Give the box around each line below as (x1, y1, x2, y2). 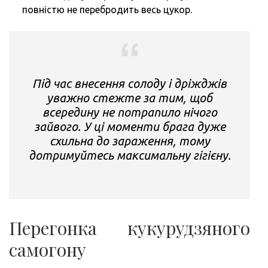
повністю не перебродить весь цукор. (22, 4, 192, 15)
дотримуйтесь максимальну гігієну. (28, 148, 231, 162)
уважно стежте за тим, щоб (47, 90, 212, 105)
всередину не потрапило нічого (42, 105, 217, 119)
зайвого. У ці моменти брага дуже (33, 119, 226, 133)
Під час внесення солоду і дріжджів (32, 76, 227, 90)
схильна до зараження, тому (49, 133, 210, 148)
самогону (9, 237, 86, 261)
